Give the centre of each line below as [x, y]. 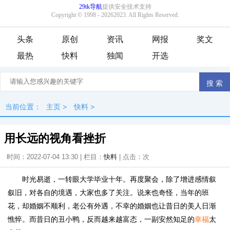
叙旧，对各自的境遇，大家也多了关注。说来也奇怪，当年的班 [108, 193]
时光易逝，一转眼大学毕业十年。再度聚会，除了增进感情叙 [119, 179]
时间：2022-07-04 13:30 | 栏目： [55, 157]
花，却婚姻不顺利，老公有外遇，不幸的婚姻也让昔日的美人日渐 [112, 206]
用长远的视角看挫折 [55, 138]
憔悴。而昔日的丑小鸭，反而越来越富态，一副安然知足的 [101, 219]
